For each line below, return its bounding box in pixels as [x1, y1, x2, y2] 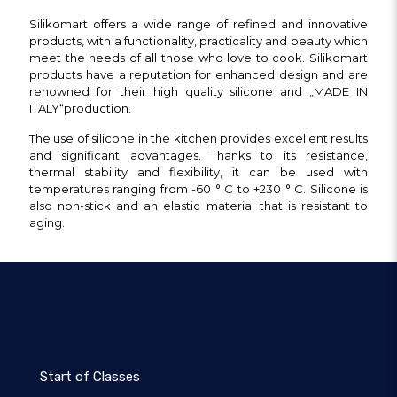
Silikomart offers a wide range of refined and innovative [29, 16, 368, 31]
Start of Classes [40, 368, 140, 385]
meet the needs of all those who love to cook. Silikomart [29, 50, 368, 65]
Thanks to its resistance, [211, 147, 368, 162]
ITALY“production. [29, 100, 131, 115]
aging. [29, 214, 65, 230]
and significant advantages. [29, 147, 211, 162]
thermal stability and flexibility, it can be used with [29, 164, 368, 179]
